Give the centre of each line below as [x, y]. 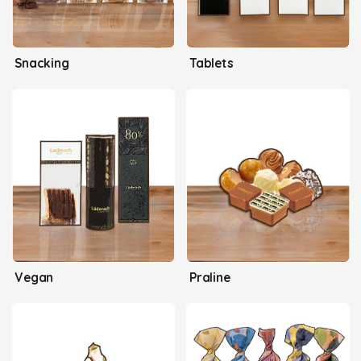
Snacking [42, 63]
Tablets [211, 63]
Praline [210, 277]
